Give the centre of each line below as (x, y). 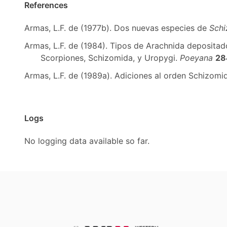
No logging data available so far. (87, 141)
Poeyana (196, 58)
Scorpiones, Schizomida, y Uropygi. (110, 58)
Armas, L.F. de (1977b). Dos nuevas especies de (117, 28)
